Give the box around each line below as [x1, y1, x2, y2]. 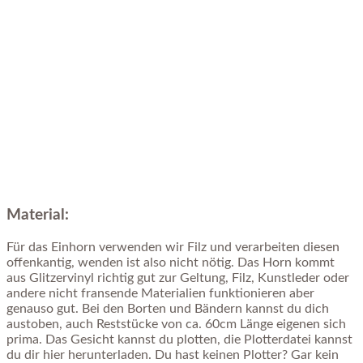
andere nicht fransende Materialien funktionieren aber [6, 286, 314, 300]
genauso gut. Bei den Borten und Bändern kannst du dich [6, 301, 329, 315]
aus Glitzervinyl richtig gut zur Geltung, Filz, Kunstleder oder [6, 271, 349, 284]
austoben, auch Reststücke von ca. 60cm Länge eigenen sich [6, 317, 346, 331]
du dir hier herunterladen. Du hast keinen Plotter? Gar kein [6, 348, 339, 361]
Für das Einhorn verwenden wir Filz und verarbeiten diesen [6, 240, 340, 254]
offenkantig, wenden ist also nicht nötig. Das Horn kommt [6, 255, 335, 269]
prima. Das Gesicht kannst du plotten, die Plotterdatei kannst [6, 332, 352, 346]
